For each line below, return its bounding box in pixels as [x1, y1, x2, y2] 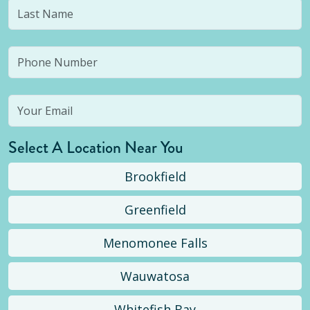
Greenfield [124, 201, 186, 218]
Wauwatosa [120, 268, 190, 284]
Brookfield [124, 168, 186, 185]
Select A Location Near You [8, 136, 183, 159]
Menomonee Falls [102, 235, 208, 251]
